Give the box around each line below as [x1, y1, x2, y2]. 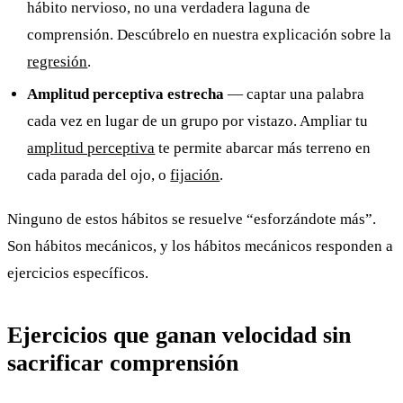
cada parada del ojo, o [27, 166, 171, 184]
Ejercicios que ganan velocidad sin [7, 322, 351, 349]
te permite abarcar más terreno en [155, 139, 372, 157]
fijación [170, 166, 220, 184]
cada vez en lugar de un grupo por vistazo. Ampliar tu [27, 112, 369, 130]
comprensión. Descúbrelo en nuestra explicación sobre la [27, 25, 392, 43]
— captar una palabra [224, 85, 365, 103]
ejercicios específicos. [7, 264, 148, 282]
